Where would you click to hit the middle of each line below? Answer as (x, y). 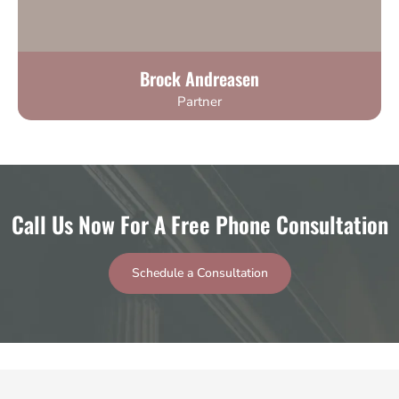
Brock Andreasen (199, 78)
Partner (199, 101)
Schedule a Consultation (199, 273)
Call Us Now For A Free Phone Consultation (199, 224)
